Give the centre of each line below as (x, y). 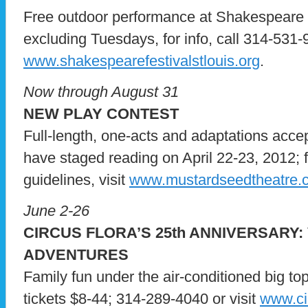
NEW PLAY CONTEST (101, 114)
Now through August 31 (101, 92)
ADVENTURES (76, 255)
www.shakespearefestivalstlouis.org (142, 61)
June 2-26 (56, 211)
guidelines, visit (76, 180)
